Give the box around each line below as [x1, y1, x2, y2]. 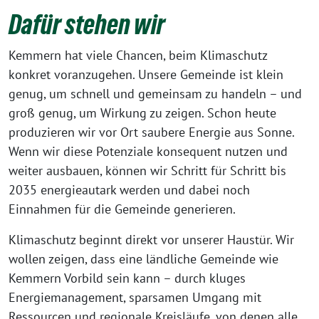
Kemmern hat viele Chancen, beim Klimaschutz [9, 46, 267, 63]
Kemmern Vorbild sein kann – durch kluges [9, 269, 246, 286]
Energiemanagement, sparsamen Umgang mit [9, 288, 261, 305]
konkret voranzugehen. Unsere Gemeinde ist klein [9, 66, 283, 83]
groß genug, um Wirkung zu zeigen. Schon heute [9, 104, 276, 121]
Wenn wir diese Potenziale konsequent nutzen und [9, 142, 288, 159]
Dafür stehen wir [9, 9, 165, 40]
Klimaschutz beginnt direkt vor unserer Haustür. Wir [9, 231, 294, 248]
